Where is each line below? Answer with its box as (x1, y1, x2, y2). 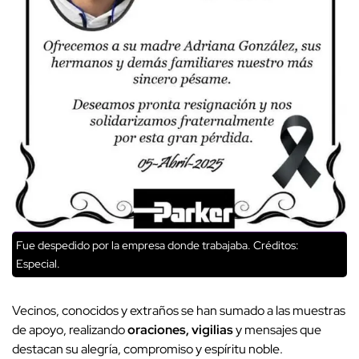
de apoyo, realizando (12, 321, 127, 339)
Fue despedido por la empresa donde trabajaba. (16, 238, 251, 253)
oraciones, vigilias (127, 321, 233, 339)
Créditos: (251, 238, 299, 253)
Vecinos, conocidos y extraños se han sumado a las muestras (12, 302, 345, 320)
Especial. (16, 256, 60, 272)
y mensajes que (233, 321, 321, 339)
